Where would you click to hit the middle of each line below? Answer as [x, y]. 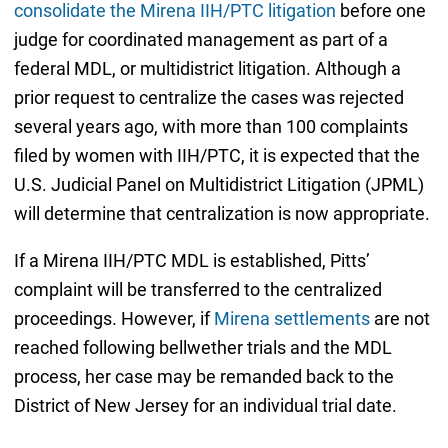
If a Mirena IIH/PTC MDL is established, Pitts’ [191, 261]
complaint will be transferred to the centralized [197, 290]
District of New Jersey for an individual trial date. [205, 406]
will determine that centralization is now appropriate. [221, 214]
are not [399, 319]
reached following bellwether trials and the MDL [202, 348]
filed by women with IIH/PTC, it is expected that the [216, 156]
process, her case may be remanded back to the [203, 377]
